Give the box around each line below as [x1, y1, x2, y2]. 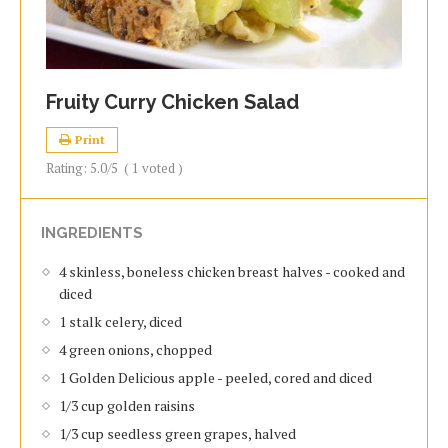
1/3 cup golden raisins [59, 396, 195, 415]
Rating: [46, 159, 90, 177]
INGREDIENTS [41, 224, 143, 242]
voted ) [139, 159, 183, 177]
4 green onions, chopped [59, 340, 212, 359]
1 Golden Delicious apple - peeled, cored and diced [59, 368, 372, 387]
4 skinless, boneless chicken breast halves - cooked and [59, 262, 405, 281]
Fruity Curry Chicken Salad [46, 90, 299, 114]
